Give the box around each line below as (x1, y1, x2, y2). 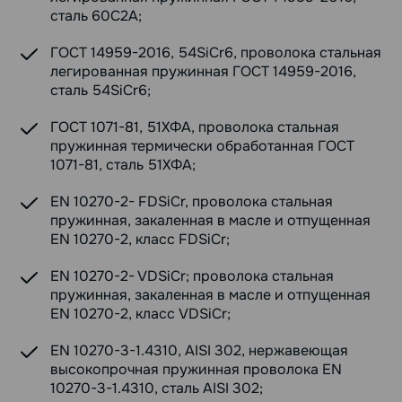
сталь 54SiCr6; (50, 81, 151, 100)
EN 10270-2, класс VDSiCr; (50, 304, 231, 324)
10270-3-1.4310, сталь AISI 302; (50, 379, 263, 398)
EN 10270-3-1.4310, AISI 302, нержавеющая (50, 341, 348, 361)
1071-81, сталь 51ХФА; (50, 155, 196, 175)
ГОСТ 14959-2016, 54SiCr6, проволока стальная (50, 43, 381, 63)
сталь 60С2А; (50, 6, 142, 26)
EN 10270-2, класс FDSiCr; (50, 230, 230, 249)
